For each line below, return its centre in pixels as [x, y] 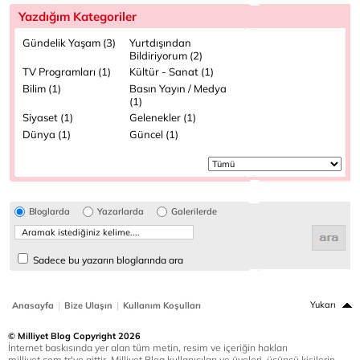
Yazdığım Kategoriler [78, 17]
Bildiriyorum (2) [166, 55]
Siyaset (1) [48, 118]
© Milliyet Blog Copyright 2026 [74, 336]
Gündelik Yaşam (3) [69, 43]
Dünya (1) [47, 135]
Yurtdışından [160, 43]
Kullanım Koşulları [162, 306]
